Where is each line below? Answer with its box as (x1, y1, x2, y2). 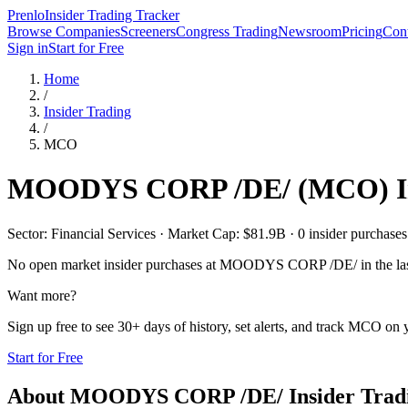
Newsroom (278, 24, 342, 39)
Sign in (7, 40, 48, 56)
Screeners (120, 24, 176, 39)
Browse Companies (7, 24, 120, 39)
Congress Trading (176, 24, 278, 39)
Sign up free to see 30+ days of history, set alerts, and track (7, 318, 348, 334)
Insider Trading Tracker (45, 7, 179, 23)
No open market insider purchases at (7, 256, 219, 272)
